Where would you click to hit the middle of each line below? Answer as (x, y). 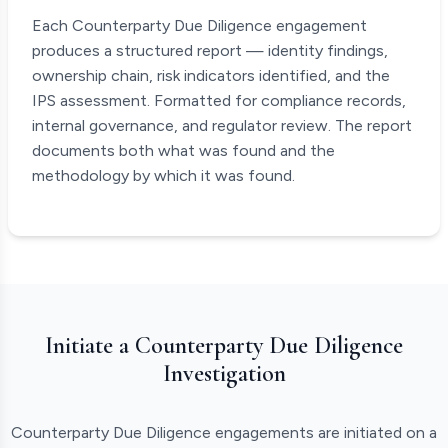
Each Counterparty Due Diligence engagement (199, 25)
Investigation (224, 373)
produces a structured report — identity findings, (210, 50)
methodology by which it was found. (163, 175)
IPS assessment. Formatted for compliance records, (219, 100)
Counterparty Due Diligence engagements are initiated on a (224, 432)
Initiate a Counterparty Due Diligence (224, 345)
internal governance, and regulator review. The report (222, 125)
